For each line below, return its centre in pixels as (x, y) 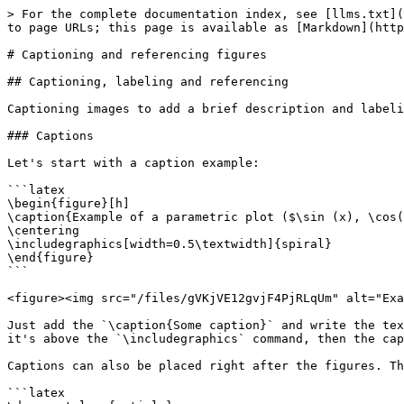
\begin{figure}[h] (69, 203)
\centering (43, 230)
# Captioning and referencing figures (137, 55)
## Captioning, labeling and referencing (148, 82)
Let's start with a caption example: (133, 163)
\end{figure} (50, 257)
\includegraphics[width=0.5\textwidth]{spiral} (170, 244)
